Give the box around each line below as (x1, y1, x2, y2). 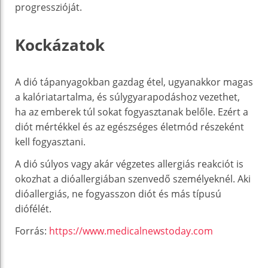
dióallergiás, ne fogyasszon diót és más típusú (15, 187, 221, 200)
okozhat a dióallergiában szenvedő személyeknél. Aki (15, 172, 251, 185)
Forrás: (15, 224, 49, 237)
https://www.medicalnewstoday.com (49, 224, 213, 237)
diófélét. (15, 202, 51, 215)
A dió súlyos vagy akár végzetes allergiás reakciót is (15, 157, 243, 170)
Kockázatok (15, 33, 105, 56)
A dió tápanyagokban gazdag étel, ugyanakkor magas (15, 75, 253, 89)
